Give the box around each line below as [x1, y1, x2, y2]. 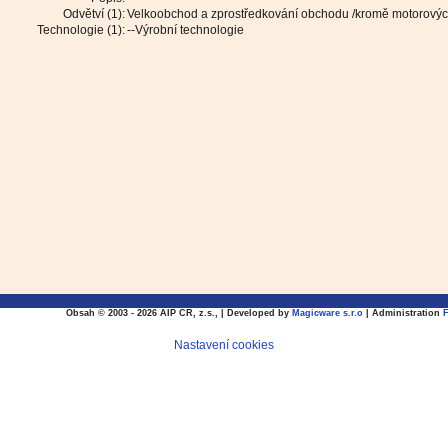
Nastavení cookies [174, 338, 274, 352]
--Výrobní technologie [127, 23, 244, 37]
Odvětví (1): [63, 7, 125, 21]
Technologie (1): [37, 23, 125, 37]
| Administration [363, 308, 443, 318]
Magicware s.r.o [292, 308, 363, 318]
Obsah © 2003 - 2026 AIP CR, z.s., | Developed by [66, 308, 292, 318]
